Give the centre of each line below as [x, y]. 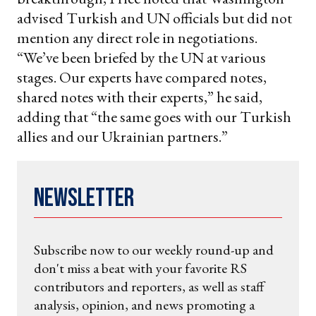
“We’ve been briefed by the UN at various [141, 57]
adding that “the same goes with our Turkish [154, 116]
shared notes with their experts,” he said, [140, 97]
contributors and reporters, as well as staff [149, 286]
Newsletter [84, 198]
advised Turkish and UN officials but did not [154, 18]
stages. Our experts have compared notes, [142, 77]
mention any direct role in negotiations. [137, 37]
